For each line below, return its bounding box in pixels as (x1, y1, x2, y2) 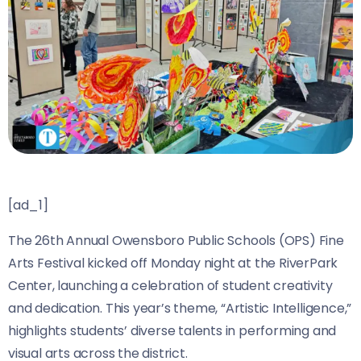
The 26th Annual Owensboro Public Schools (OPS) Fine (8, 231, 344, 251)
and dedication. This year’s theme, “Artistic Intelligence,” (8, 299, 352, 318)
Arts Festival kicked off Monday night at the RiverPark (8, 254, 338, 273)
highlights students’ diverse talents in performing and (8, 322, 337, 341)
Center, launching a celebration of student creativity (8, 276, 333, 296)
